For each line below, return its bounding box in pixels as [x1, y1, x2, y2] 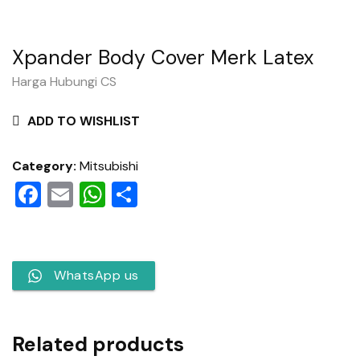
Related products [12, 331, 184, 358]
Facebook [41, 178, 159, 211]
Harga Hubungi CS [12, 73, 117, 90]
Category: [12, 157, 80, 174]
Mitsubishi [80, 157, 138, 174]
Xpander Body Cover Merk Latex [12, 44, 313, 71]
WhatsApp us [54, 267, 139, 284]
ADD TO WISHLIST [27, 112, 140, 129]
